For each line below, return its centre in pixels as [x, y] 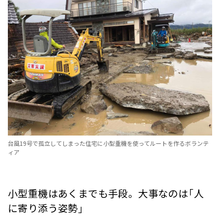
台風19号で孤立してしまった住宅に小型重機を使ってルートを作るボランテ [108, 144]
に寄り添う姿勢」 [46, 208]
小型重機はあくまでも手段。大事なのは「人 [106, 193]
